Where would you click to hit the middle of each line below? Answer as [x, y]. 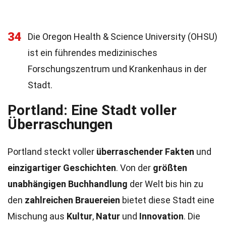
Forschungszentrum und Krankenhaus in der [117, 69]
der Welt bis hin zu [165, 184]
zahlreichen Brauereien [72, 200]
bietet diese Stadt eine [167, 200]
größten [170, 168]
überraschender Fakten [145, 152]
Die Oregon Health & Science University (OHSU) [123, 37]
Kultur [79, 216]
